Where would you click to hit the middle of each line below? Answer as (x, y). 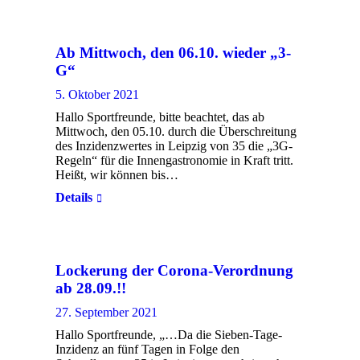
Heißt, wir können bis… (117, 175)
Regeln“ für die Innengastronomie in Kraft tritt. (174, 160)
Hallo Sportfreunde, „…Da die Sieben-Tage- (169, 335)
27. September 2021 (106, 312)
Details (74, 197)
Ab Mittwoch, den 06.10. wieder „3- (173, 53)
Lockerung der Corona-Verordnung (174, 270)
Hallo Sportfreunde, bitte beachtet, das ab (160, 117)
